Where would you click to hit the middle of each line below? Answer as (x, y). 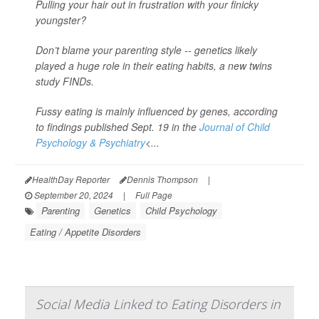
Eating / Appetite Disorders (85, 232)
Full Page (154, 195)
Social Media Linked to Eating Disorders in (158, 304)
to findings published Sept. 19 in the (117, 127)
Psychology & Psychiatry (90, 143)
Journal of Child (235, 127)
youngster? (61, 20)
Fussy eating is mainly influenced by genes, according (157, 111)
